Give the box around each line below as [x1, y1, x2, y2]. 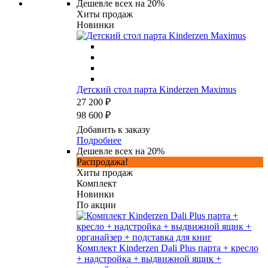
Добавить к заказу [77, 124, 150, 135]
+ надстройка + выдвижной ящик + [77, 253, 221, 264]
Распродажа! [77, 156, 128, 167]
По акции [77, 199, 116, 210]
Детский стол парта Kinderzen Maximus [77, 84, 236, 95]
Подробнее [77, 135, 121, 145]
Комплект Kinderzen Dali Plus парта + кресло [77, 242, 258, 253]
